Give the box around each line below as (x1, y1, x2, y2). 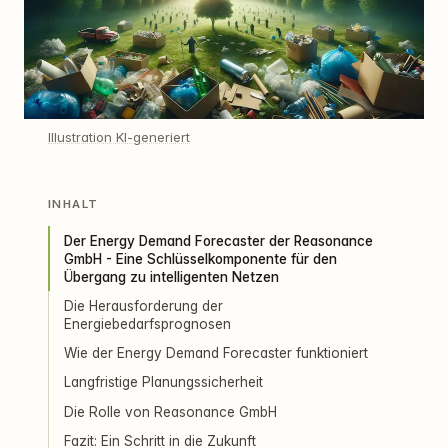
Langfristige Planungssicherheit (64, 374, 264, 391)
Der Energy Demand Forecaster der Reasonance (64, 232, 374, 249)
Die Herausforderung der (64, 297, 224, 314)
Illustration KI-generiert (48, 129, 190, 146)
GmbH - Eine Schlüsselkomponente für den (64, 250, 338, 267)
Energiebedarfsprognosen (64, 315, 232, 332)
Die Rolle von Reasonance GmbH (64, 403, 278, 420)
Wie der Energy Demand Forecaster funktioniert (64, 345, 369, 362)
